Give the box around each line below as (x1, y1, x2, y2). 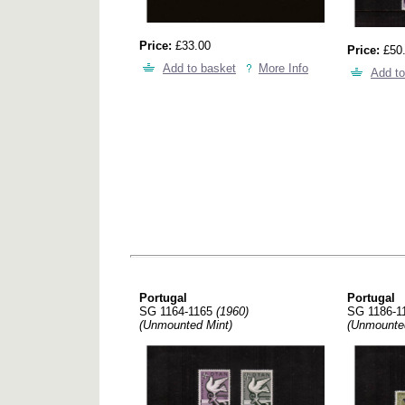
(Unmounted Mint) (139, 317, 232, 332)
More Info (259, 61, 308, 75)
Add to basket (163, 61, 236, 75)
